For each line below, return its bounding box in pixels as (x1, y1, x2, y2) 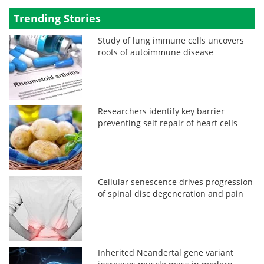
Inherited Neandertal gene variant (98, 247, 234, 258)
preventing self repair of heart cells (98, 117, 238, 128)
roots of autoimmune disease (98, 47, 214, 58)
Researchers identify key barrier (98, 105, 225, 117)
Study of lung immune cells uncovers (98, 35, 245, 46)
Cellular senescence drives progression (98, 176, 253, 187)
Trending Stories (14, 11, 101, 25)
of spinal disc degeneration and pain (98, 188, 244, 199)
